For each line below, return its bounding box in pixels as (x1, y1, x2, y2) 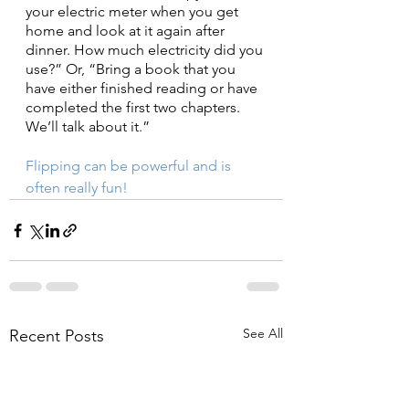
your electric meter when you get (26, 3, 242, 20)
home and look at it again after (26, 22, 228, 39)
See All (243, 325, 283, 341)
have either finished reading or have (26, 79, 261, 97)
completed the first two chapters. (26, 99, 244, 116)
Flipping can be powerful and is (26, 157, 235, 174)
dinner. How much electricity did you (26, 41, 267, 58)
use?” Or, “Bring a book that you (26, 60, 239, 78)
